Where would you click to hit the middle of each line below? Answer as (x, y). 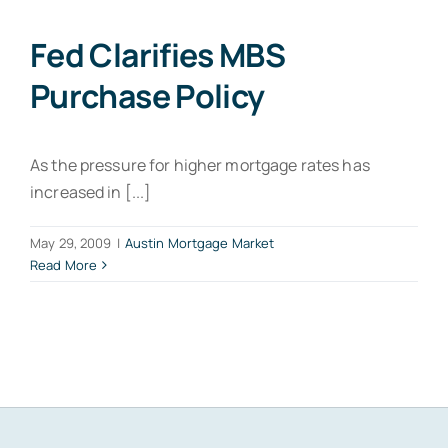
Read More (64, 265)
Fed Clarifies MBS (158, 54)
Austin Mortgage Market (199, 243)
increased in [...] (91, 192)
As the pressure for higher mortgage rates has (200, 165)
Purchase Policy (147, 95)
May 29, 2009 (71, 243)
